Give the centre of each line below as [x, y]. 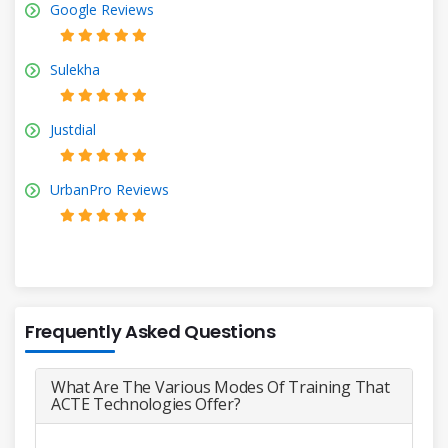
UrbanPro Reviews [109, 189]
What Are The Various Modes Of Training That [220, 386]
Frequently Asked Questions [150, 331]
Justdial [73, 129]
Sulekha [75, 69]
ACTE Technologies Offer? [146, 403]
